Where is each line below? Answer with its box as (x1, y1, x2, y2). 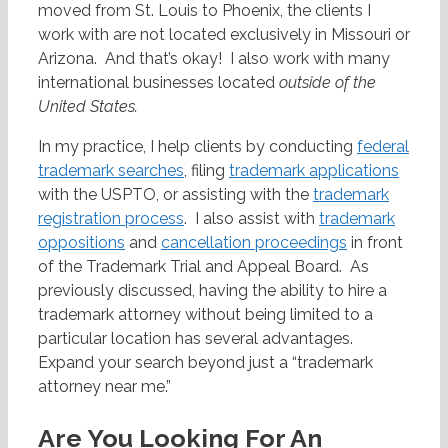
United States (38, 97, 135, 117)
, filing (184, 161, 229, 181)
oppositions (38, 233, 125, 253)
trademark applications (229, 161, 399, 181)
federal (357, 137, 409, 157)
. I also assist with (184, 209, 319, 229)
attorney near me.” (38, 377, 171, 397)
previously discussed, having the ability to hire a (38, 281, 387, 301)
